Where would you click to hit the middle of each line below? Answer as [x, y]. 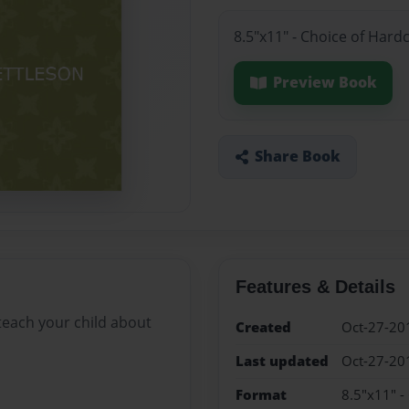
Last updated [282, 361]
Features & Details [315, 286]
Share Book [297, 157]
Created [263, 327]
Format [261, 395]
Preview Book [325, 83]
